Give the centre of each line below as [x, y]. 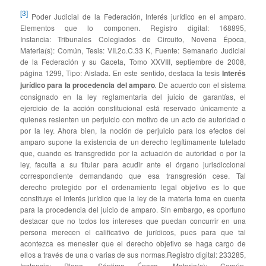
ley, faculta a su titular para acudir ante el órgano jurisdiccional [133, 164]
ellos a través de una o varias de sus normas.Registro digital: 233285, [133, 254]
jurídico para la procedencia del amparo [88, 85]
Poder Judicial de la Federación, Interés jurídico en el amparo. [137, 16]
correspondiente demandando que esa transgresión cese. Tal [133, 175]
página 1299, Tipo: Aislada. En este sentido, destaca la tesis [121, 72]
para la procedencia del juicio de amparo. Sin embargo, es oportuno [133, 209]
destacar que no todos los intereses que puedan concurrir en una [133, 220]
